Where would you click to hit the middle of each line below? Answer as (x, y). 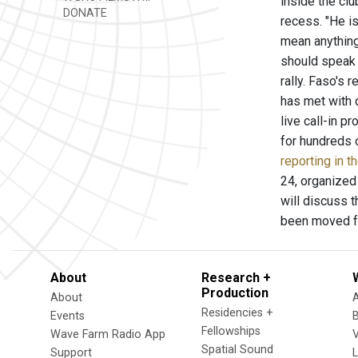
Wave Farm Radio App (108, 334)
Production (235, 293)
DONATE (84, 13)
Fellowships (231, 331)
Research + (236, 278)
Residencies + (237, 313)
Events (68, 316)
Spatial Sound (237, 350)
